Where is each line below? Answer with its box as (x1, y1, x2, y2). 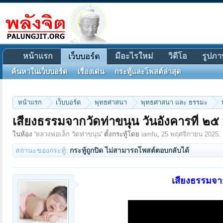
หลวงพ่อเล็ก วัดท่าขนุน (35, 130, 101, 138)
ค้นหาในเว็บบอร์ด (11, 68, 68, 76)
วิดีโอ (168, 52, 187, 60)
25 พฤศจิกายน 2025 (161, 130, 219, 138)
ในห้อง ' (12, 130, 35, 138)
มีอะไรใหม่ (115, 52, 153, 60)
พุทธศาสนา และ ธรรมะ (141, 99, 208, 106)
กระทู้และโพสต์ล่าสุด (114, 68, 181, 76)
